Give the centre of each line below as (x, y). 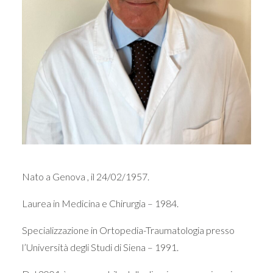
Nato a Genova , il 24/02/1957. (86, 177)
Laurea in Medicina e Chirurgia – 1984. (100, 204)
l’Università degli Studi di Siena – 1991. (100, 247)
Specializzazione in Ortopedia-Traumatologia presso (128, 230)
